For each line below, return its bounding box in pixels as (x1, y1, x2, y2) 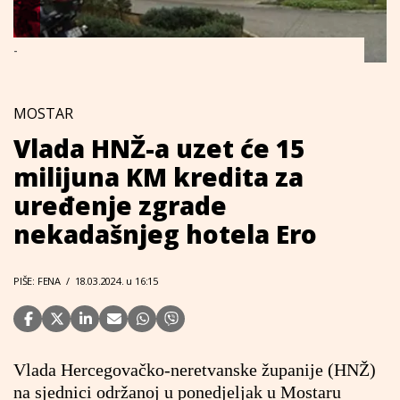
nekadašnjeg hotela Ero (13, 217, 317, 251)
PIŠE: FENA (13, 274, 61, 287)
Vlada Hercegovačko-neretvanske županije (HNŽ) (13, 360, 376, 379)
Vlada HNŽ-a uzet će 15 (13, 131, 304, 165)
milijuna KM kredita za (13, 160, 304, 194)
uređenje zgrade (13, 188, 227, 222)
